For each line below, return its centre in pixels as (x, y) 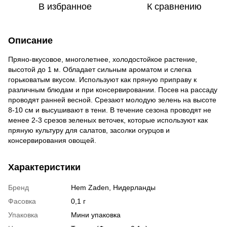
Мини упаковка (96, 215)
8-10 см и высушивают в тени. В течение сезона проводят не (110, 110)
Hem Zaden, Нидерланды (113, 187)
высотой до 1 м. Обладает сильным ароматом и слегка (100, 69)
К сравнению (174, 6)
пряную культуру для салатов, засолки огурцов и (89, 130)
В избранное (65, 6)
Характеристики (44, 167)
